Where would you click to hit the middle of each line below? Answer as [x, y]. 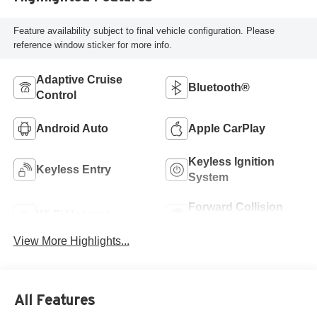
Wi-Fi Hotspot [72, 214]
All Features [54, 300]
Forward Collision [236, 207]
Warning [211, 222]
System [208, 177]
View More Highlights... [71, 241]
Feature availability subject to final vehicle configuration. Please [144, 30]
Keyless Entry [73, 169]
